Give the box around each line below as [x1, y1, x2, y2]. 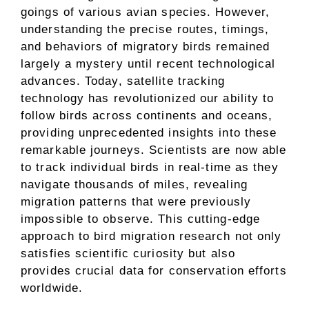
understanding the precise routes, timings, [21, 22, 270, 36]
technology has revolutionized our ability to [21, 91, 275, 105]
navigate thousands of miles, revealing [21, 177, 248, 191]
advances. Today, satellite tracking [21, 74, 226, 88]
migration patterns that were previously [21, 195, 251, 208]
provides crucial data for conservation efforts [21, 263, 287, 277]
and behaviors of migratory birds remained [21, 39, 270, 53]
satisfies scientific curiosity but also [21, 246, 235, 260]
